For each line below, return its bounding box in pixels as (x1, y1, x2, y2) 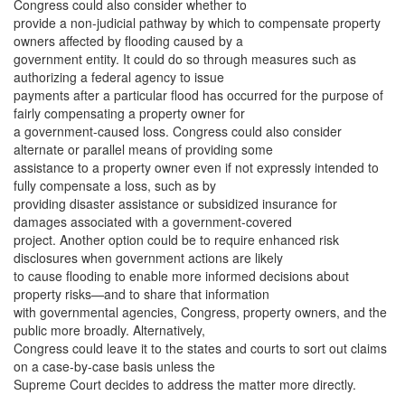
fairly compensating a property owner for (14, 104, 245, 122)
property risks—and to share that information (14, 285, 269, 303)
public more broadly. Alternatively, (14, 321, 205, 339)
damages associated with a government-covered (14, 212, 292, 231)
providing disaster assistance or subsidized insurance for (14, 194, 337, 212)
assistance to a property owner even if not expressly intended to (14, 158, 379, 176)
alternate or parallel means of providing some (14, 140, 273, 158)
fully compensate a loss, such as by (14, 176, 216, 194)
